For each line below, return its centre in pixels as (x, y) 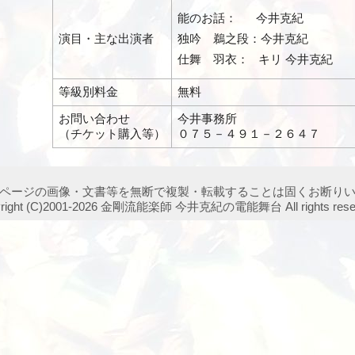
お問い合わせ (94, 118)
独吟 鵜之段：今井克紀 (243, 38)
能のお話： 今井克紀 (240, 17)
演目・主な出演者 (106, 38)
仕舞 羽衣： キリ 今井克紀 (255, 59)
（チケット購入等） (112, 133)
